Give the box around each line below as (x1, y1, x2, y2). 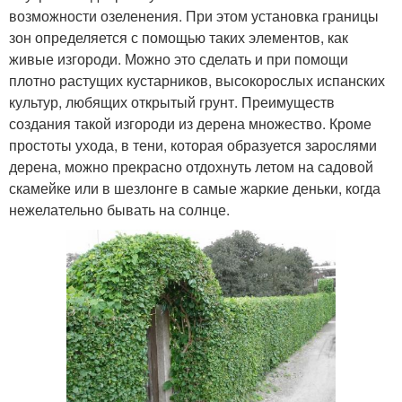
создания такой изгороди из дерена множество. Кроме (9, 112, 371, 134)
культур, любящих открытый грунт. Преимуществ (9, 91, 335, 112)
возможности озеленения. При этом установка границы (9, 4, 379, 26)
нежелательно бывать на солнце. (9, 198, 230, 220)
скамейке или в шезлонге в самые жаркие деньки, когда (9, 177, 380, 198)
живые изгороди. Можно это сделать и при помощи (9, 48, 348, 69)
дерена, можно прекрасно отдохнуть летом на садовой (9, 155, 373, 177)
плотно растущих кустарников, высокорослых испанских (9, 69, 385, 91)
